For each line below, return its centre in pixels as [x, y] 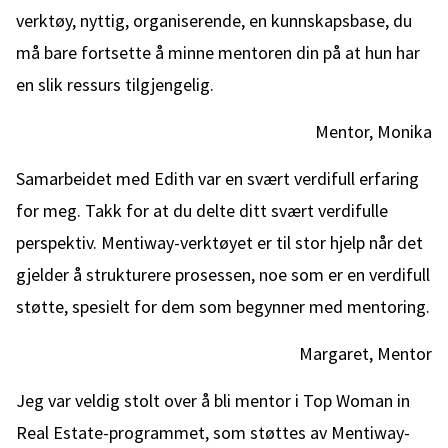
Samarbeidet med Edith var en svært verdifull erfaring [217, 178]
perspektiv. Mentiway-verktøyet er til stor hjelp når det [219, 242]
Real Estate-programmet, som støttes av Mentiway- [213, 432]
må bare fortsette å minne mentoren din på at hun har [218, 52]
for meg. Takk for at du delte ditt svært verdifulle [202, 210]
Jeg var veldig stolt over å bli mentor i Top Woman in [213, 400]
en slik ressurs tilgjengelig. [115, 84]
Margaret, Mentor [365, 353]
